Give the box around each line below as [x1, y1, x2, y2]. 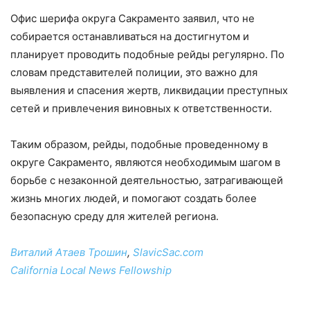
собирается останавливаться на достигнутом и [10, 30, 249, 44]
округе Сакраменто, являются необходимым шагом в [10, 156, 280, 170]
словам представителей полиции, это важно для [10, 66, 257, 80]
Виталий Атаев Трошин [10, 246, 127, 259]
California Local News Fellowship [10, 264, 172, 277]
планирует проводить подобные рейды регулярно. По [10, 48, 284, 62]
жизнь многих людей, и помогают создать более [10, 192, 257, 206]
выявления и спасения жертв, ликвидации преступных [10, 84, 288, 98]
